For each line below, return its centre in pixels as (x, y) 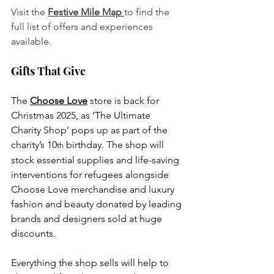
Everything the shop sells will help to (91, 262)
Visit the (29, 12)
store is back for (126, 100)
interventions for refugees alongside (91, 174)
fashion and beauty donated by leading (98, 204)
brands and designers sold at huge (88, 218)
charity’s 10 (34, 144)
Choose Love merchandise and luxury (94, 189)
